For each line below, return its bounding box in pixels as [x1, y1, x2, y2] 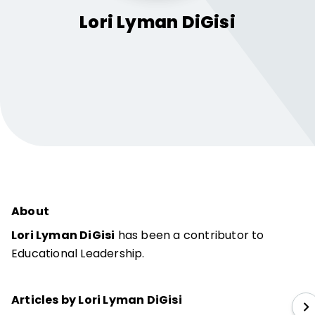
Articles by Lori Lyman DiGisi [11, 292, 182, 308]
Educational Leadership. [11, 245, 145, 262]
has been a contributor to [115, 227, 264, 243]
